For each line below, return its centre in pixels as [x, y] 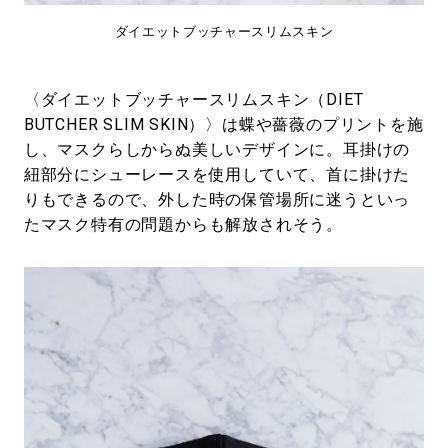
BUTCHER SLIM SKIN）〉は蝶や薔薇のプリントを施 [223, 124]
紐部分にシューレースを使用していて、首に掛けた [217, 174]
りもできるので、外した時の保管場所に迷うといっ [217, 199]
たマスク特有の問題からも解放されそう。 [183, 224]
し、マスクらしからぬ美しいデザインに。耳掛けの [217, 149]
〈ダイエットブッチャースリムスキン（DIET [193, 99]
